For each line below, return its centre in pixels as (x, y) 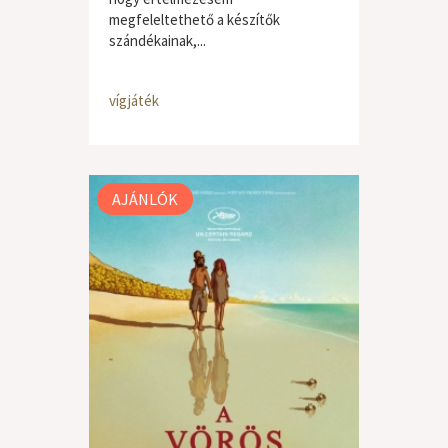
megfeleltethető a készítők (194, 19)
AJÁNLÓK (145, 199)
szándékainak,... (157, 40)
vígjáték (134, 100)
